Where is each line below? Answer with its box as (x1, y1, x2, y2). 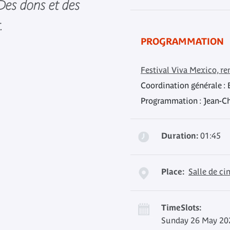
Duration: (161, 131, 198, 140)
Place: (161, 167, 184, 176)
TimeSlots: (161, 203, 201, 212)
